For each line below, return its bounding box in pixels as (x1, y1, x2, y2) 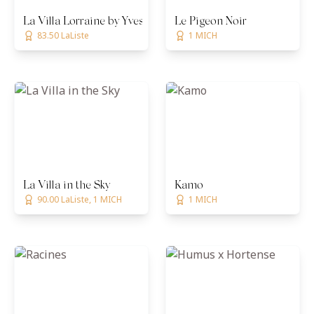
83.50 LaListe (37, 29, 89, 41)
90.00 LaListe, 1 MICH (37, 193, 122, 205)
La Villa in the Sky (23, 180, 110, 191)
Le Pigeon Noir (175, 16, 247, 27)
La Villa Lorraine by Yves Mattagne (23, 16, 193, 27)
